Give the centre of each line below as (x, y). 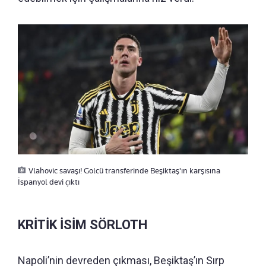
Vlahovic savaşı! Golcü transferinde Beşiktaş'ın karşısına (124, 170)
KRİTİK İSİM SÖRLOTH (83, 224)
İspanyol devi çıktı (49, 181)
